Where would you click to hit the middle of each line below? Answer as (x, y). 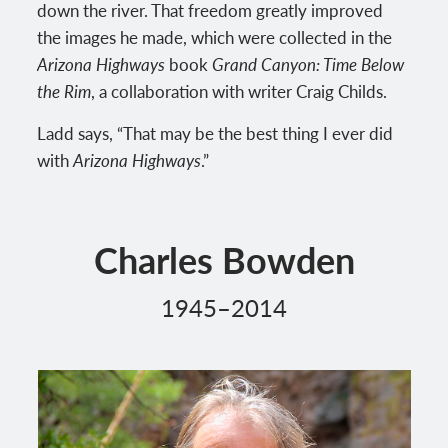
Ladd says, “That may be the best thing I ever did (215, 132)
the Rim (64, 90)
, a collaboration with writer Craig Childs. (239, 90)
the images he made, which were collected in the (215, 36)
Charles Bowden (224, 259)
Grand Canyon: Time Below (308, 63)
